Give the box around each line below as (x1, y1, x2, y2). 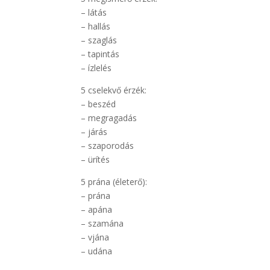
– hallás (81, 20, 111, 32)
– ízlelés (81, 61, 112, 74)
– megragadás (81, 111, 137, 124)
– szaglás (81, 34, 118, 46)
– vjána (81, 231, 110, 243)
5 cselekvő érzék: (81, 84, 147, 96)
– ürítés (81, 153, 110, 165)
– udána (81, 245, 113, 257)
